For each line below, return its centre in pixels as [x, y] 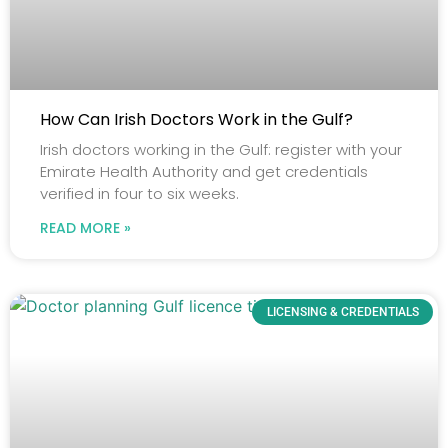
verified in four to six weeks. [139, 193]
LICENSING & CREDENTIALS [342, 312]
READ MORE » [85, 227]
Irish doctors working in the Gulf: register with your [221, 149]
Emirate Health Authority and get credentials [204, 171]
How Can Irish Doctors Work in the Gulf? [196, 119]
